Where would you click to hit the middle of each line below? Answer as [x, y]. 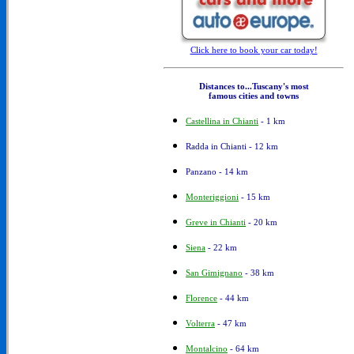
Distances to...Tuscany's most [254, 86]
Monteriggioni [212, 197]
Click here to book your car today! [254, 50]
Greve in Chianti [216, 222]
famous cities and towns [254, 96]
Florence [201, 298]
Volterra [200, 323]
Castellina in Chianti [222, 121]
